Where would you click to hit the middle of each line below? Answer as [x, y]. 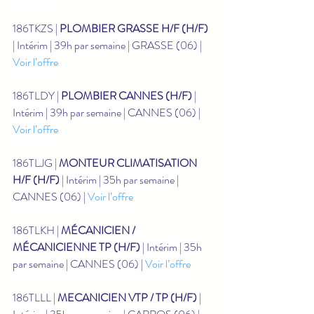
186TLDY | [37, 95]
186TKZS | [36, 28]
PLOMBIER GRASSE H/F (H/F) [134, 28]
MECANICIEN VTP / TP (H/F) [127, 297]
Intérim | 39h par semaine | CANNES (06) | [108, 112]
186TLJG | [36, 163]
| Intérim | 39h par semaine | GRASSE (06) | [108, 45]
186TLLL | [35, 297]
